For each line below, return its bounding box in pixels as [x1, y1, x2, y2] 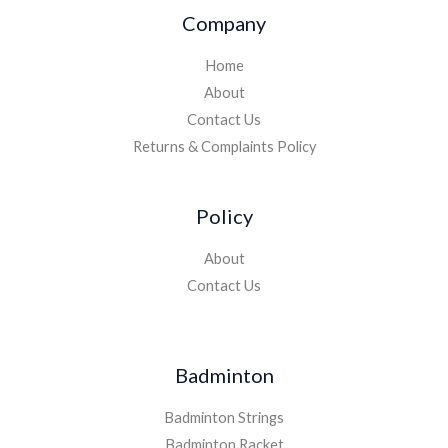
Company [182, 11, 266, 36]
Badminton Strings [164, 409, 284, 427]
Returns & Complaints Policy [132, 138, 316, 156]
